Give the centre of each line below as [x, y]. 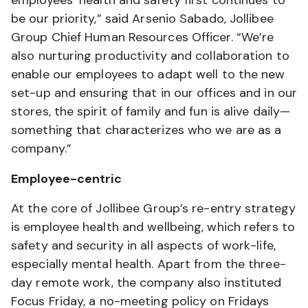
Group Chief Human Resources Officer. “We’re [143, 37]
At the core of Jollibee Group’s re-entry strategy [153, 208]
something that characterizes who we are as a [146, 130]
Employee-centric [66, 178]
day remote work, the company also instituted [146, 282]
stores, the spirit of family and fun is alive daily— [151, 111]
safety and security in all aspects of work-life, [143, 245]
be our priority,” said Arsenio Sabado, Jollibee [142, 18]
